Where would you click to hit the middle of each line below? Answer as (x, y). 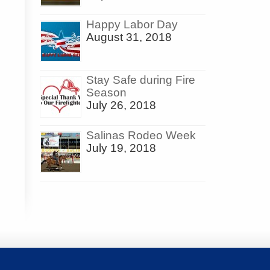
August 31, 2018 (129, 37)
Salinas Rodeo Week (141, 136)
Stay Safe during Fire (141, 80)
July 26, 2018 (121, 105)
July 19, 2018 (121, 148)
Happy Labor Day (132, 25)
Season (106, 93)
